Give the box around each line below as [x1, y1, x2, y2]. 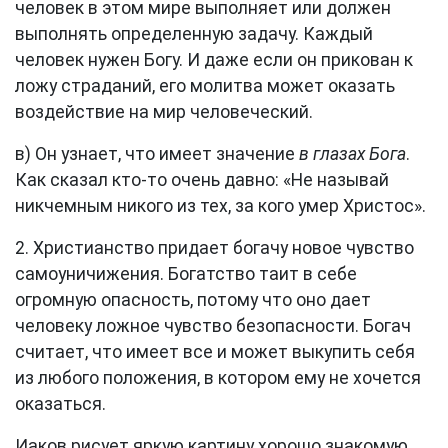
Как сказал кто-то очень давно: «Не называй [15, 170, 389, 190]
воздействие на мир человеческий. [15, 102, 313, 122]
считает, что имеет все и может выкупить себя [15, 342, 415, 362]
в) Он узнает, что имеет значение [15, 144, 299, 164]
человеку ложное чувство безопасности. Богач [15, 316, 411, 336]
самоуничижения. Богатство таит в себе [15, 264, 357, 284]
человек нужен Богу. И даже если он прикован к [15, 50, 413, 70]
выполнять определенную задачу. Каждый [15, 24, 373, 44]
